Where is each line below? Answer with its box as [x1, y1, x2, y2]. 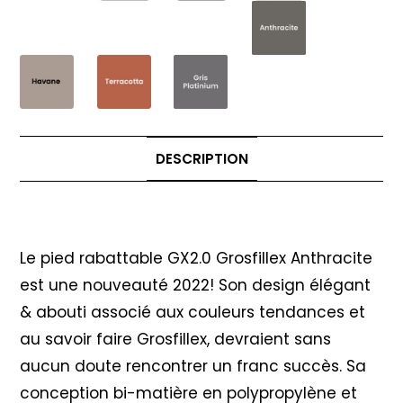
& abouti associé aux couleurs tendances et [20, 301, 366, 324]
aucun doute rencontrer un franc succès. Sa [20, 355, 367, 378]
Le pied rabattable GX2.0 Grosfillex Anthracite [20, 247, 373, 270]
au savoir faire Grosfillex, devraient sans [20, 328, 332, 351]
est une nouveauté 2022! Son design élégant [20, 274, 372, 297]
